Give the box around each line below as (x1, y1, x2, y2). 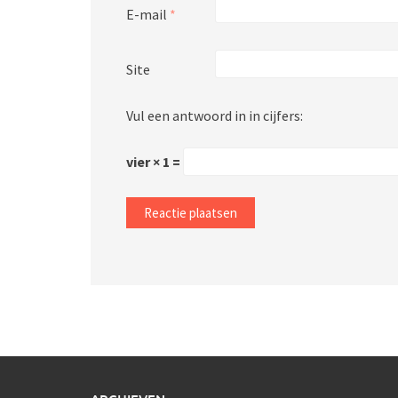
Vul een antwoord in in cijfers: (126, 107, 303, 124)
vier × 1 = (126, 153, 183, 171)
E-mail (126, 5, 170, 23)
